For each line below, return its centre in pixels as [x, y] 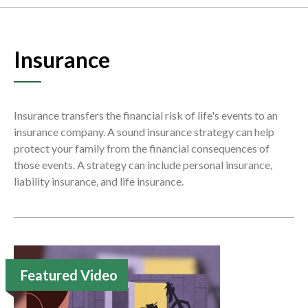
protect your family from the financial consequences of [142, 148]
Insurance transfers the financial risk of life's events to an [146, 115]
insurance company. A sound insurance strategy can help [144, 132]
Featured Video [69, 275]
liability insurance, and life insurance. [99, 181]
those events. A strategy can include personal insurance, [143, 165]
